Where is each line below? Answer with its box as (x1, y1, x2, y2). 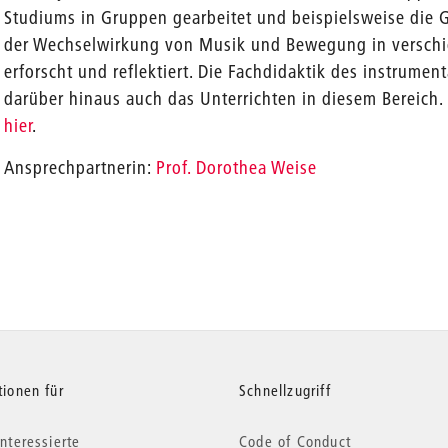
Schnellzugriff (239, 380, 331, 400)
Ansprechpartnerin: (4, 156, 157, 179)
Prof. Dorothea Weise (156, 156, 318, 179)
